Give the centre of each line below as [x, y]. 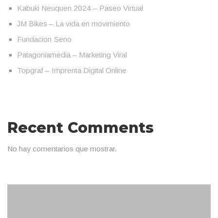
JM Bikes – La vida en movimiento [73, 24]
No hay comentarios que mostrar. [62, 149]
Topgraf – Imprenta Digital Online [72, 70]
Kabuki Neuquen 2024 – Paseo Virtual [80, 8]
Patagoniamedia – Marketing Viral [72, 55]
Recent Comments [81, 128]
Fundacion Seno [44, 39]
